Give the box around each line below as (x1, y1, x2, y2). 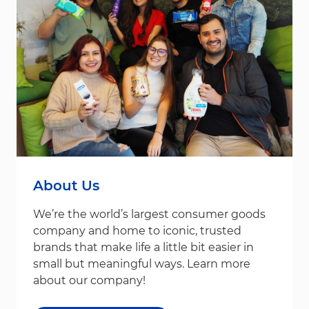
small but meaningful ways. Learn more (33, 257, 250, 270)
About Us (33, 177, 99, 194)
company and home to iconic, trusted (33, 223, 241, 237)
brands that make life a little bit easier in (33, 240, 254, 254)
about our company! (33, 273, 146, 287)
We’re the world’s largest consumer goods (33, 207, 266, 221)
